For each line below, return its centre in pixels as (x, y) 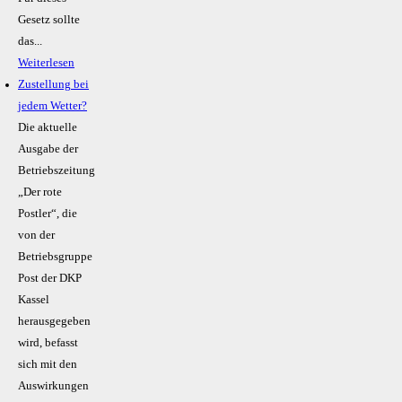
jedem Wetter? (52, 106)
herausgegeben (54, 322)
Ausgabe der (48, 149)
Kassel (34, 300)
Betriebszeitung (57, 171)
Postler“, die (48, 214)
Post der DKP (50, 279)
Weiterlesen (46, 63)
